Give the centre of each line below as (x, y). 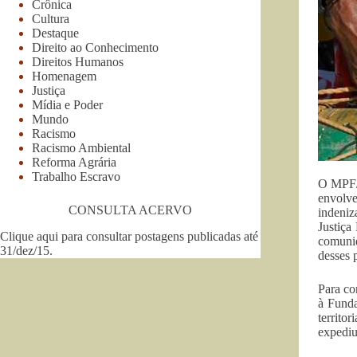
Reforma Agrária (74, 162)
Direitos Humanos (78, 61)
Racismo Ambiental (81, 147)
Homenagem (64, 76)
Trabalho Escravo (76, 176)
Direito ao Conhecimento (95, 47)
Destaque (55, 33)
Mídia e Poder (67, 104)
